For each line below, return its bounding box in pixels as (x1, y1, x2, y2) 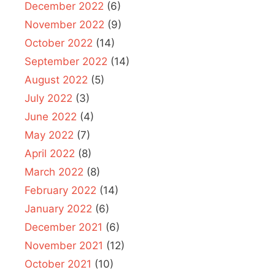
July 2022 (25, 92, 72, 105)
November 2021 (25, 239, 103, 252)
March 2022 (25, 166, 83, 179)
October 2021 (25, 258, 91, 271)
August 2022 (25, 74, 88, 87)
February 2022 (25, 184, 96, 197)
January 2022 (25, 203, 92, 215)
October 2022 (25, 37, 93, 50)
